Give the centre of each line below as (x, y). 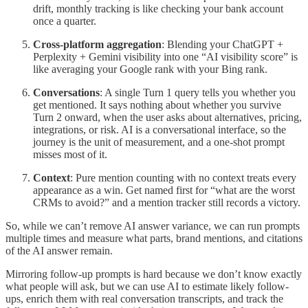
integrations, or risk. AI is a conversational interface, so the (159, 129)
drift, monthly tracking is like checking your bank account (158, 8)
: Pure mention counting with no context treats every (183, 177)
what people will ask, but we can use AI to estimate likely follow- (147, 286)
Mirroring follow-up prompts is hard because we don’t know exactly (154, 274)
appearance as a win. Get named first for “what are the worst (164, 190)
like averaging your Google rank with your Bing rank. (150, 69)
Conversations (66, 92)
